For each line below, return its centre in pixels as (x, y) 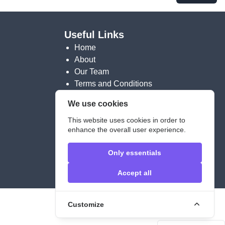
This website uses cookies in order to (127, 120)
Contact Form (98, 126)
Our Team (92, 72)
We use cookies (98, 103)
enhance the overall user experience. (127, 130)
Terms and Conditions (113, 84)
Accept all (135, 173)
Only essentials (135, 153)
